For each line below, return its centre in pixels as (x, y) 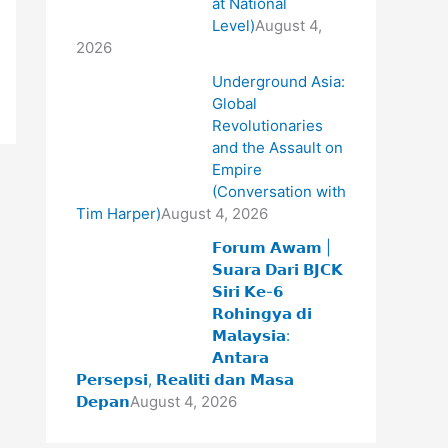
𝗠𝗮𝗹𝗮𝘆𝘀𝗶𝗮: (250, 335)
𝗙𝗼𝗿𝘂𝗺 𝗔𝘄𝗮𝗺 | (271, 247)
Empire (236, 169)
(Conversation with (278, 191)
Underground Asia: (278, 81)
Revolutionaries (267, 125)
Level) (233, 25)
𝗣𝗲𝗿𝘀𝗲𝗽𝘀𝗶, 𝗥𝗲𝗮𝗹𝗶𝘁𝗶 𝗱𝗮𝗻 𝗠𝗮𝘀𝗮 (185, 379)
